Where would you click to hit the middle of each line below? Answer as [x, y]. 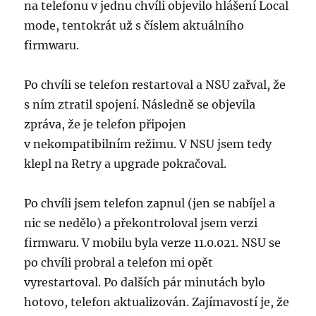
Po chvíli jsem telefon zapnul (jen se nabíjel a [150, 203]
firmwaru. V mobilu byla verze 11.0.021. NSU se [153, 243]
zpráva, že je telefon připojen [105, 124]
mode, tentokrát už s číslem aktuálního [134, 26]
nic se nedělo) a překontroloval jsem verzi [141, 223]
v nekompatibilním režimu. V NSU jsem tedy [148, 144]
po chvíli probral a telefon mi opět [119, 263]
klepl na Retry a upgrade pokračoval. [126, 164]
